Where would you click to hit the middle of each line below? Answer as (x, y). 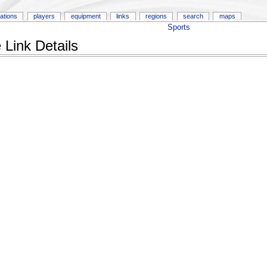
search (193, 16)
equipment (86, 16)
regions (156, 16)
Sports (178, 27)
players (44, 16)
